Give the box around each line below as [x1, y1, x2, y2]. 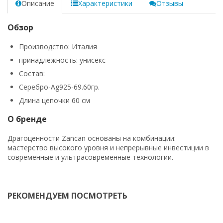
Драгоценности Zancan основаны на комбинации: [7, 133, 176, 143]
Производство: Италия [19, 41, 97, 51]
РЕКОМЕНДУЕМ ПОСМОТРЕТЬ [7, 190, 127, 201]
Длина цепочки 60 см [19, 95, 90, 105]
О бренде [7, 113, 47, 124]
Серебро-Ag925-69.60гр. [19, 82, 100, 92]
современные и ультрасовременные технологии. [7, 152, 173, 162]
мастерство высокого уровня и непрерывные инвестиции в [7, 142, 209, 152]
